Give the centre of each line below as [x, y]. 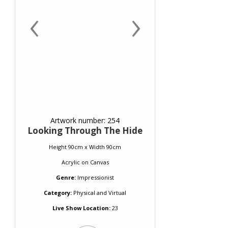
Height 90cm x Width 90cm [85, 147]
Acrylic [70, 162]
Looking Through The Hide [85, 130]
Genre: [66, 177]
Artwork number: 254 [85, 120]
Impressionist [96, 177]
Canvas [99, 162]
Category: [58, 192]
